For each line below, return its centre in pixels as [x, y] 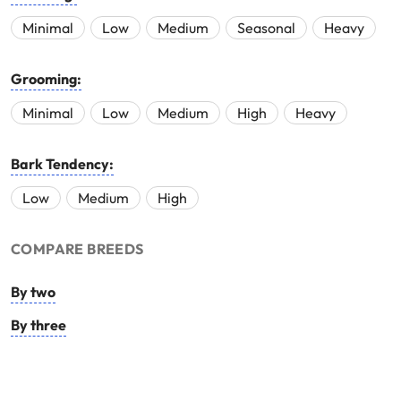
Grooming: [46, 79]
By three [38, 325]
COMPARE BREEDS [77, 249]
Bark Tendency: [62, 164]
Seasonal [266, 28]
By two [33, 292]
